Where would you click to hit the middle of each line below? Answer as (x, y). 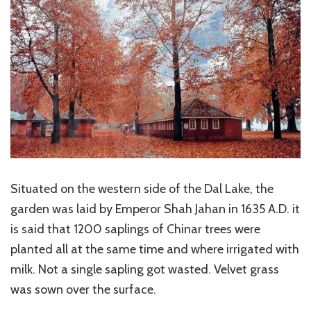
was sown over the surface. (83, 290)
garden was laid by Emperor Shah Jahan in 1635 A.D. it (155, 209)
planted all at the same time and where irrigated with (155, 250)
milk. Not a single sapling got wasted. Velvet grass (145, 270)
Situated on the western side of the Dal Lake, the (142, 189)
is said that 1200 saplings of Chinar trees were (135, 229)
